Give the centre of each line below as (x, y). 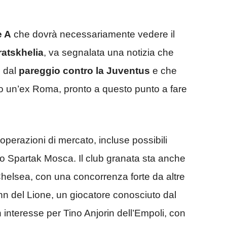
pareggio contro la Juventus (84, 71)
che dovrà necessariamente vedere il (93, 34)
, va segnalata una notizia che (109, 53)
